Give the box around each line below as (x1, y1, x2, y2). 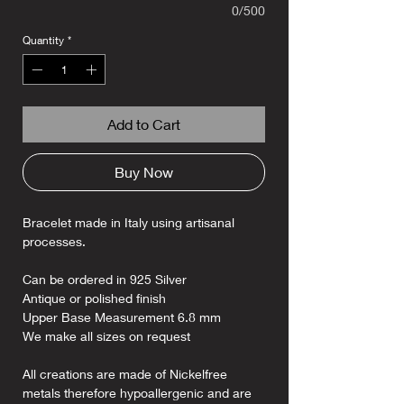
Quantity (23, 33, 64, 48)
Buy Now (115, 163, 173, 181)
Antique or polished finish (23, 290, 166, 307)
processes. (23, 234, 86, 250)
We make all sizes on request (23, 328, 190, 344)
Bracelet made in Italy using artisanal (23, 215, 234, 231)
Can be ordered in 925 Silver (23, 271, 190, 288)
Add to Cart (107, 115, 180, 133)
